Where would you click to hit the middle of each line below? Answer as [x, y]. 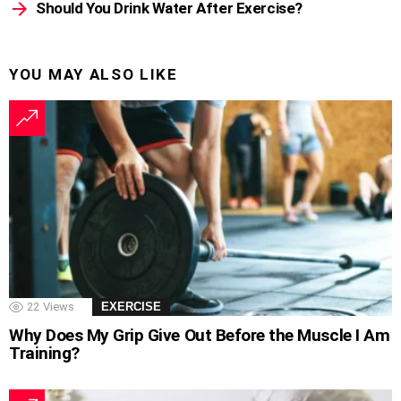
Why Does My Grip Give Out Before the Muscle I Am [200, 336]
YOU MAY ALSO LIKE [94, 75]
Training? [44, 354]
